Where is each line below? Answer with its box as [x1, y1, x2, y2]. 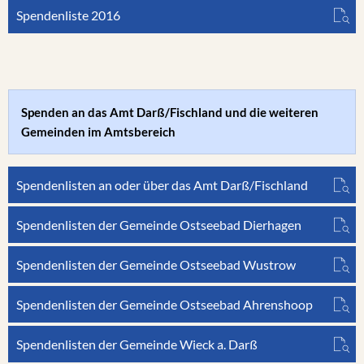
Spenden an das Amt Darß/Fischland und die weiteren [21, 105, 318, 119]
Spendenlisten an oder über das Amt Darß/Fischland [16, 177, 308, 193]
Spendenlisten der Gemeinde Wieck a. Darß [16, 336, 258, 352]
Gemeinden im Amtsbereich [21, 124, 175, 139]
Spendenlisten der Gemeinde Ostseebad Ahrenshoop [16, 297, 313, 312]
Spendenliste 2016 [16, 7, 120, 23]
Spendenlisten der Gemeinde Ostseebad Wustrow [16, 257, 296, 272]
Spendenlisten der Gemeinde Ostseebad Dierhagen [16, 217, 301, 232]
